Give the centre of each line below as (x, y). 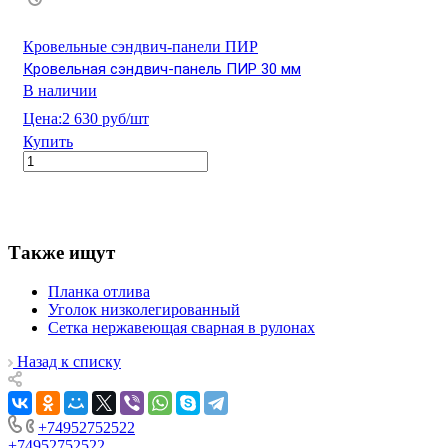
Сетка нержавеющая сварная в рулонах (181, 327)
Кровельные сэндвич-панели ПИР (140, 46)
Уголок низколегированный (144, 309)
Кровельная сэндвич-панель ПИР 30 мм (162, 68)
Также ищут (61, 252)
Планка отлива (99, 291)
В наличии (60, 90)
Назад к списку (69, 361)
